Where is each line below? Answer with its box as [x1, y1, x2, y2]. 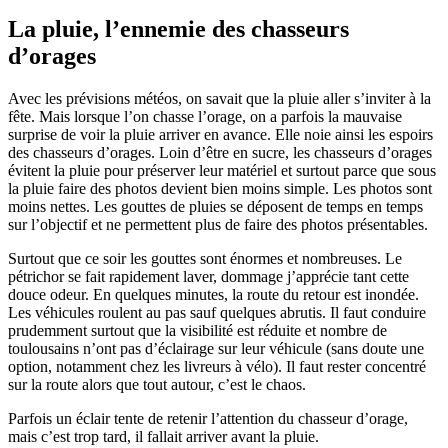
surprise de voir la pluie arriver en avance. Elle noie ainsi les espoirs [8, 125, 433, 143]
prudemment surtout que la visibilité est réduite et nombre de [8, 321, 387, 339]
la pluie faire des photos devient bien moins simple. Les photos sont [8, 179, 432, 197]
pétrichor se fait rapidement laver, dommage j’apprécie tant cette [8, 267, 409, 285]
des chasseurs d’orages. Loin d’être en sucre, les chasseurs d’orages [8, 143, 432, 161]
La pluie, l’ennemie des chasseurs [8, 15, 349, 42]
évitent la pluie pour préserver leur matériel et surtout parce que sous [8, 161, 436, 179]
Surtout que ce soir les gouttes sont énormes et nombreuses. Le [8, 249, 402, 267]
